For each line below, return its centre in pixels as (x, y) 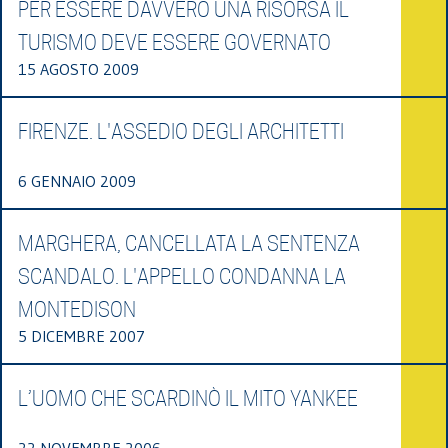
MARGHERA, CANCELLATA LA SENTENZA (189, 243)
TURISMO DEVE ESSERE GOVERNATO (174, 42)
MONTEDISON (77, 309)
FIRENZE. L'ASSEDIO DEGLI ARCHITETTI (181, 131)
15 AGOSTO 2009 (78, 68)
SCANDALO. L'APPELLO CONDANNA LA (182, 276)
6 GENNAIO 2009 (77, 180)
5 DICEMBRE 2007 (81, 335)
